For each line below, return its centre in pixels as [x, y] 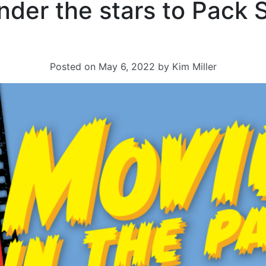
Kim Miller [194, 66]
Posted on [74, 66]
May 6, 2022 [126, 66]
